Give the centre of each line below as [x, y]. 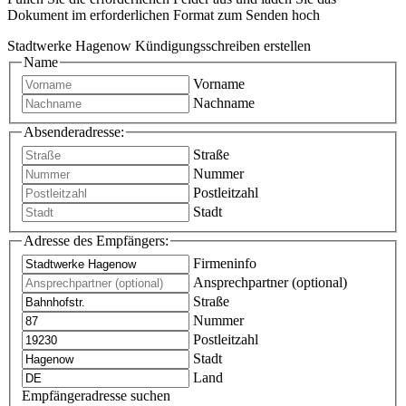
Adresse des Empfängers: [96, 241]
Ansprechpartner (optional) [270, 282]
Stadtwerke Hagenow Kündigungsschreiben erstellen [159, 45]
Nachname [224, 103]
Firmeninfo [225, 263]
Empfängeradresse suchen [96, 395]
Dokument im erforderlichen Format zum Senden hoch [164, 14]
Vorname [219, 84]
